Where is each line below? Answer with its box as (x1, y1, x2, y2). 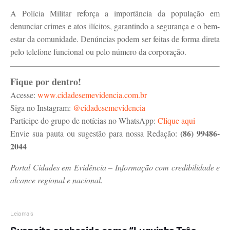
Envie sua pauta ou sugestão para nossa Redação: (10, 128, 180, 139)
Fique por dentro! (10, 75, 81, 88)
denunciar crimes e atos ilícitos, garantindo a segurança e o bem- (10, 21, 220, 31)
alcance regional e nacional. (10, 175, 103, 185)
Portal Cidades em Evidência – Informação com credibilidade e (10, 162, 220, 172)
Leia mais (10, 209, 33, 217)
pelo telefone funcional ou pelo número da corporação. (10, 46, 186, 57)
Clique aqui (158, 115, 195, 126)
